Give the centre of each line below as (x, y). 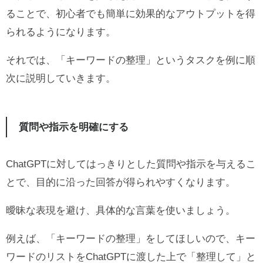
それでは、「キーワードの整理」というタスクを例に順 (131, 60)
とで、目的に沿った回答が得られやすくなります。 (121, 183)
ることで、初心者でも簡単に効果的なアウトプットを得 (131, 14)
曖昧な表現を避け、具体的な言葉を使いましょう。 (121, 211)
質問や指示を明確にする (74, 127)
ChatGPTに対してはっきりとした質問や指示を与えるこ (131, 164)
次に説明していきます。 (61, 79)
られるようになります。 (61, 32)
